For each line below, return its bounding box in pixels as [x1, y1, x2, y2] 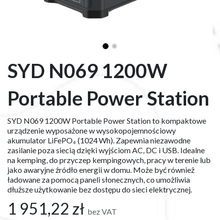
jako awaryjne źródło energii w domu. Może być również [7, 165, 194, 175]
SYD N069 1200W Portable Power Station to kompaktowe [7, 116, 206, 126]
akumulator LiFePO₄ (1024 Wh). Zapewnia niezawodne [7, 136, 191, 145]
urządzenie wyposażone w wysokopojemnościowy [7, 126, 176, 136]
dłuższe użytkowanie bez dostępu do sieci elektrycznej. [7, 185, 192, 194]
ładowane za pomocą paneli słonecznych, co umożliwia [7, 175, 190, 185]
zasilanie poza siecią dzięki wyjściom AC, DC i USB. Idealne [7, 145, 205, 155]
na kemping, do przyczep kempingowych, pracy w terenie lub [7, 155, 211, 165]
